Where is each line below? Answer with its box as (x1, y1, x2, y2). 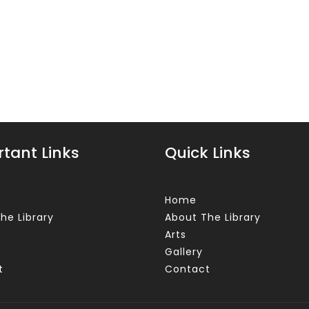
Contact (165, 262, 210, 276)
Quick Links (165, 142, 250, 163)
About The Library (165, 210, 261, 224)
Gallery (165, 245, 203, 259)
